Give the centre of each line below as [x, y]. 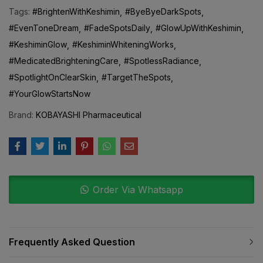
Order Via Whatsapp [138, 189]
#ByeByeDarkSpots [163, 11]
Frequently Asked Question [72, 242]
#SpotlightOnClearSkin [53, 77]
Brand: [22, 114]
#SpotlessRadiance [161, 60]
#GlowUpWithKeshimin [198, 28]
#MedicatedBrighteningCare [64, 60]
